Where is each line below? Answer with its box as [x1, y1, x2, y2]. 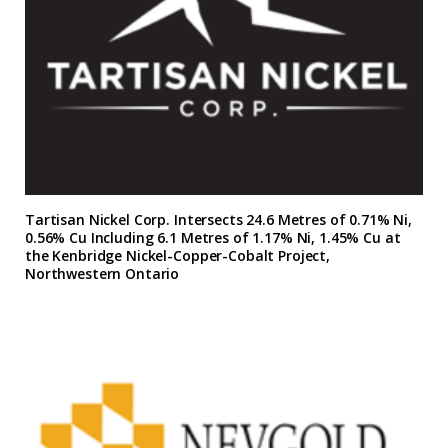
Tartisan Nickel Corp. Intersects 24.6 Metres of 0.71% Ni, [25, 209, 413, 229]
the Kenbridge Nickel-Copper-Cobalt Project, [25, 245, 330, 265]
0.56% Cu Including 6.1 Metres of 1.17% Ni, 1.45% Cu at [25, 227, 401, 247]
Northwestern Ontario [25, 263, 180, 283]
